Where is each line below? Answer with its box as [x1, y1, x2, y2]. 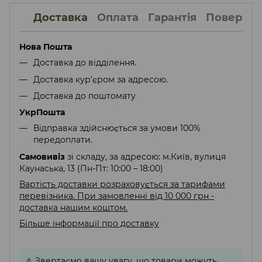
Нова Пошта [19, 42, 72, 53]
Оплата [97, 11, 139, 24]
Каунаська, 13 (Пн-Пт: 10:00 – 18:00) [19, 163, 163, 174]
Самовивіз [19, 151, 67, 162]
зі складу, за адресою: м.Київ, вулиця [67, 151, 226, 162]
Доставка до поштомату [33, 91, 136, 102]
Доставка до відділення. [33, 57, 136, 68]
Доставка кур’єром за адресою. [33, 74, 168, 85]
